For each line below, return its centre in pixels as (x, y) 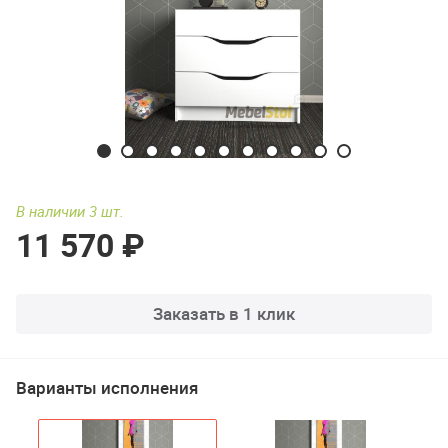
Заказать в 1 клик (224, 314)
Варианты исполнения (107, 388)
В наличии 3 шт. (70, 211)
